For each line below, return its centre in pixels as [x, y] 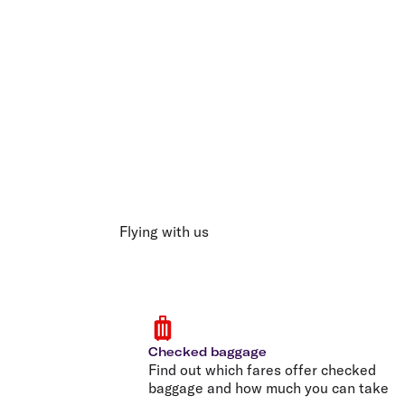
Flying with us [164, 231]
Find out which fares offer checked [262, 369]
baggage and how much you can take [268, 387]
